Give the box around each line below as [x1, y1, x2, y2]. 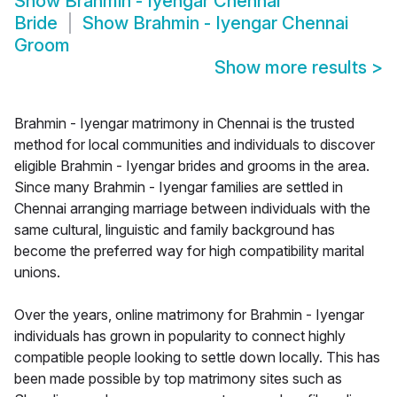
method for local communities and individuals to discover [14, 136, 375, 154]
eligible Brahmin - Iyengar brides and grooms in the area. [14, 157, 370, 175]
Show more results [214, 57, 371, 79]
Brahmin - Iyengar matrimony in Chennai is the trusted [14, 114, 354, 133]
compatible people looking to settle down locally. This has [14, 348, 380, 367]
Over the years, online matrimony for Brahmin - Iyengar [14, 306, 364, 324]
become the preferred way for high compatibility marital [14, 242, 364, 261]
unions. [14, 263, 60, 282]
